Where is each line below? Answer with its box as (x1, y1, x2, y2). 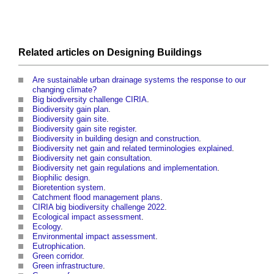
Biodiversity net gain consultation (32, 154, 150, 163)
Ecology (32, 222, 61, 232)
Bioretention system (32, 183, 103, 193)
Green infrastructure (32, 261, 103, 271)
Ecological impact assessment (32, 212, 141, 222)
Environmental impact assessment (32, 232, 155, 242)
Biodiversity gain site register (32, 124, 135, 134)
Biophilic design (32, 173, 88, 183)
